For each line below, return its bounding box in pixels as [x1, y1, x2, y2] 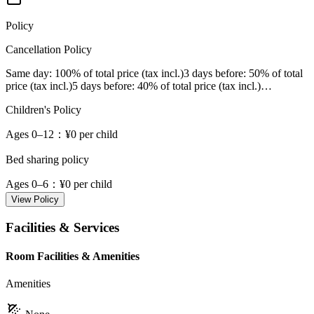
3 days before [184, 67, 243, 79]
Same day [6, 67, 49, 79]
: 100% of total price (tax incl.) [49, 67, 184, 79]
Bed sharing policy [6, 153, 89, 165]
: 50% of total [243, 67, 303, 79]
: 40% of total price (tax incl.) [132, 80, 261, 92]
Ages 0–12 [6, 128, 54, 140]
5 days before [72, 80, 132, 92]
